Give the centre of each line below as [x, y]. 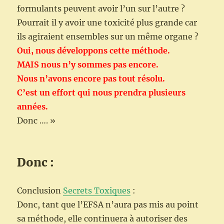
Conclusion [40, 191]
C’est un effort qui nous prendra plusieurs [101, 93]
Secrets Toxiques [97, 191]
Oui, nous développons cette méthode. [94, 51]
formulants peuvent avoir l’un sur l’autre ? [101, 9]
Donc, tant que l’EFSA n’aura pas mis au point [108, 205]
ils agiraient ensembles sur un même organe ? [108, 37]
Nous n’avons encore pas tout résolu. [91, 79]
